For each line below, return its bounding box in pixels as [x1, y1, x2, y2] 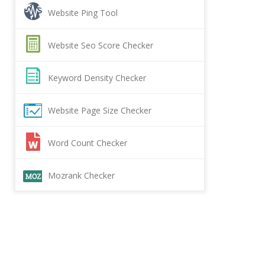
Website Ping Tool [48, 7, 118, 18]
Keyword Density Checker [48, 72, 146, 83]
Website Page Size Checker [48, 105, 151, 116]
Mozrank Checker [48, 170, 115, 181]
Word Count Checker [48, 137, 127, 148]
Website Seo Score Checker [48, 40, 153, 51]
